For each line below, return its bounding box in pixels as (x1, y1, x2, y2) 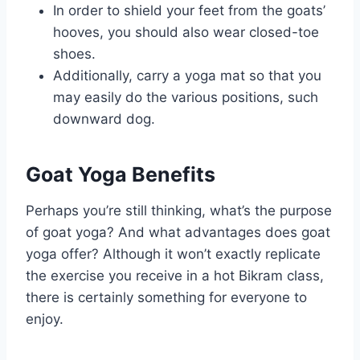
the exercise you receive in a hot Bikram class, (26, 267, 324, 284)
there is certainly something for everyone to (26, 288, 307, 305)
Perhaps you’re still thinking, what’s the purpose (26, 202, 332, 219)
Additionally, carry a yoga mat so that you (53, 67, 321, 84)
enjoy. (26, 310, 63, 327)
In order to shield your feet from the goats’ (53, 2, 325, 18)
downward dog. (53, 110, 155, 127)
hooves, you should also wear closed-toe (53, 23, 319, 40)
